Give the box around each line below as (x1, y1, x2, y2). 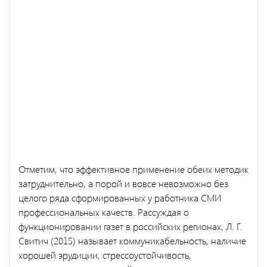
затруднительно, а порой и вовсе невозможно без (18, 176, 228, 190)
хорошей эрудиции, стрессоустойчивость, (18, 248, 191, 261)
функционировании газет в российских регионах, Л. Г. (18, 219, 243, 232)
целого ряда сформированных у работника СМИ (18, 191, 221, 204)
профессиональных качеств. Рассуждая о (18, 205, 189, 218)
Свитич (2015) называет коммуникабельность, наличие (18, 234, 246, 247)
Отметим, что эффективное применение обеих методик (18, 162, 249, 175)
